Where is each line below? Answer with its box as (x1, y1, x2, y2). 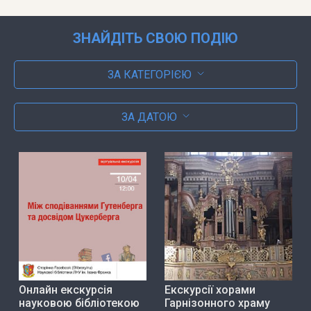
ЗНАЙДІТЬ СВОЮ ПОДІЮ (73, 30, 238, 47)
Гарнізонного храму (164, 296, 270, 310)
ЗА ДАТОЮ (121, 110, 177, 124)
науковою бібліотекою (18, 296, 140, 310)
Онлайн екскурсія (18, 283, 112, 296)
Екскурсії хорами (164, 283, 255, 296)
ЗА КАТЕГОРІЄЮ (107, 68, 192, 82)
